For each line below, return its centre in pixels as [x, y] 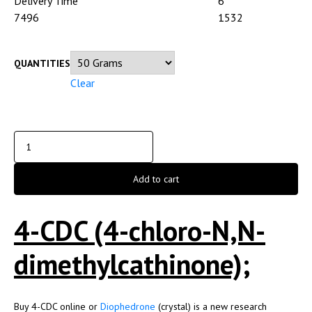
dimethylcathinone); [132, 264]
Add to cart [156, 179]
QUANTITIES [42, 64]
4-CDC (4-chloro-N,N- [140, 231]
